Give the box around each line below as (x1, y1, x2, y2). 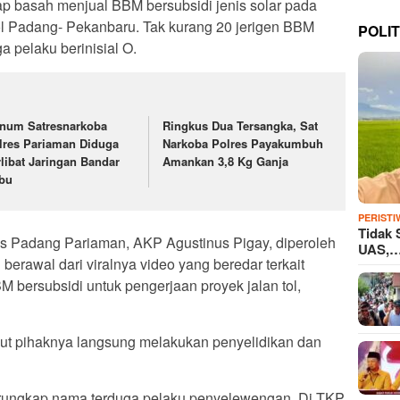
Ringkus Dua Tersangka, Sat (162, 116, 319, 134)
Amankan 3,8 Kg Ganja (162, 152, 289, 170)
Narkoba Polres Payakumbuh (162, 134, 324, 152)
